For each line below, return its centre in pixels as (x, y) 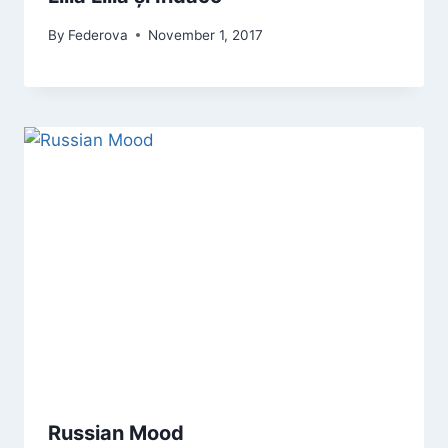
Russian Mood (116, 432)
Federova (98, 34)
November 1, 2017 (206, 34)
